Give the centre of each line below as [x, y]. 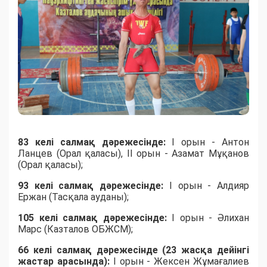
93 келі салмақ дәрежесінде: [94, 186]
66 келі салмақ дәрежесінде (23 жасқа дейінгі [133, 250]
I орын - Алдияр [209, 186]
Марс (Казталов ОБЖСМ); [75, 229]
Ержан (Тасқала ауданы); [73, 197]
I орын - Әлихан [211, 218]
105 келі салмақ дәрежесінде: [95, 218]
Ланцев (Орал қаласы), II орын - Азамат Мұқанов [133, 154]
